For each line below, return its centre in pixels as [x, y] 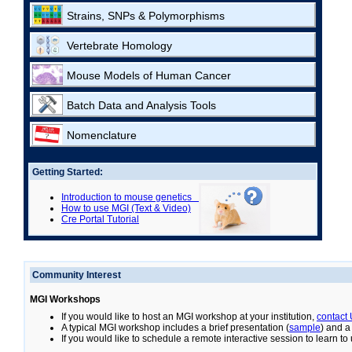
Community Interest [77, 275]
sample [305, 328]
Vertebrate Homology [119, 46]
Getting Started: [68, 172]
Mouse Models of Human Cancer [149, 75]
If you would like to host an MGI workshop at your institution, [189, 317]
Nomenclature [102, 135]
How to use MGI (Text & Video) [126, 208]
